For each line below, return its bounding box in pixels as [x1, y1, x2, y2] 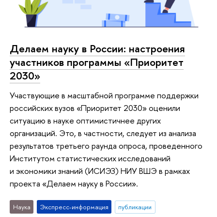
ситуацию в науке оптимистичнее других [10, 114, 161, 126]
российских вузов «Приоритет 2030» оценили [10, 102, 180, 113]
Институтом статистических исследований [10, 152, 170, 164]
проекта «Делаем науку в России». [10, 177, 138, 189]
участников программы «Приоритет [10, 55, 184, 70]
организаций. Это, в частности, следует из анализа [10, 127, 196, 139]
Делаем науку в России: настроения [10, 41, 185, 56]
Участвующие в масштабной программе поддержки [10, 89, 199, 101]
